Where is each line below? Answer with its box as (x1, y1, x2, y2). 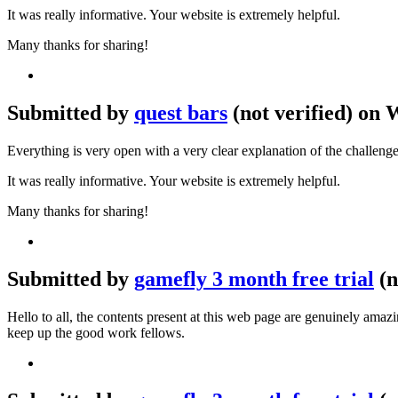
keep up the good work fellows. (7, 324, 185, 340)
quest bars (134, 101, 227, 125)
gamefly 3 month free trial (134, 267, 374, 291)
